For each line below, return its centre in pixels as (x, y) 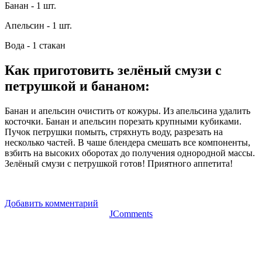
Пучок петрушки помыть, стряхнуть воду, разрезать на (114, 132)
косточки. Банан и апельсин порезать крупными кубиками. (123, 121)
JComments (131, 213)
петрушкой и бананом (75, 86)
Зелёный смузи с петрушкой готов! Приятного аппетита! (119, 163)
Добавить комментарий (51, 203)
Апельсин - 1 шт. (38, 25)
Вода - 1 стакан (35, 45)
